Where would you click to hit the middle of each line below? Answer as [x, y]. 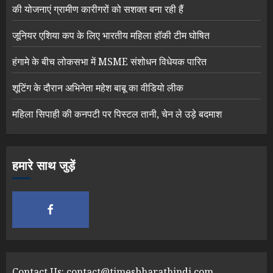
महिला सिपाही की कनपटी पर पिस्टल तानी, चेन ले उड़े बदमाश [117, 114]
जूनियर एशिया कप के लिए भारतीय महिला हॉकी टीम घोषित [111, 36]
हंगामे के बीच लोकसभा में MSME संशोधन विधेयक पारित [109, 62]
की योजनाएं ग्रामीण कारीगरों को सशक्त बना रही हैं [98, 9]
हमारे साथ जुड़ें [44, 166]
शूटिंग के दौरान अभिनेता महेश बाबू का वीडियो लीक [98, 88]
